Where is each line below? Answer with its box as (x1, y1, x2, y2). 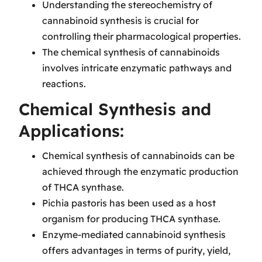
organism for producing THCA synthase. (42, 213, 220, 225)
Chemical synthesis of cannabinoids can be (42, 150, 235, 162)
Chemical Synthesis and (19, 99, 211, 120)
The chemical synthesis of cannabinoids (42, 46, 220, 58)
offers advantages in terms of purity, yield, (42, 244, 230, 257)
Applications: (19, 120, 124, 142)
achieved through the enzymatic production (42, 166, 239, 178)
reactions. (42, 77, 86, 89)
